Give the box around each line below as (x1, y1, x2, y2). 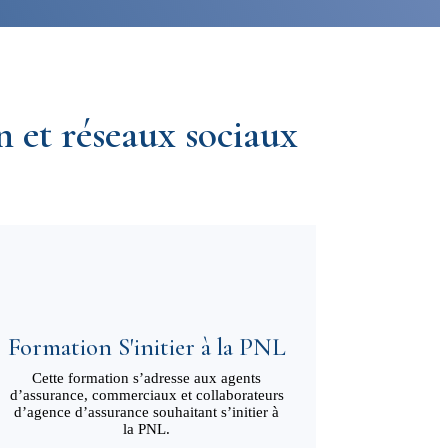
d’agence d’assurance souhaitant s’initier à (14, 404, 280, 421)
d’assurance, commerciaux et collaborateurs (9, 387, 284, 404)
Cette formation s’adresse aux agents (32, 370, 262, 387)
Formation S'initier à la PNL (7, 332, 286, 363)
